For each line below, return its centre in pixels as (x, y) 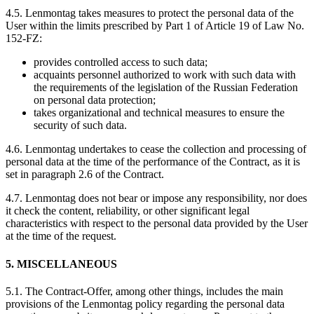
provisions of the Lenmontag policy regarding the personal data (145, 303)
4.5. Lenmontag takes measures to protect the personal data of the (150, 13)
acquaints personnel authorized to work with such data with (165, 75)
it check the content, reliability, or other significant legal (128, 211)
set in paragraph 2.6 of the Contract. (85, 175)
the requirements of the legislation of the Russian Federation (166, 88)
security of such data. (80, 125)
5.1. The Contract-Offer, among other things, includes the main (144, 291)
